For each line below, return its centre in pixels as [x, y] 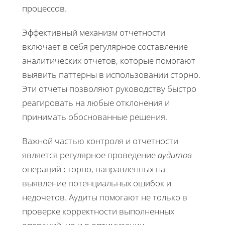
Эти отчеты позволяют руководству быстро [109, 88]
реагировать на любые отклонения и [96, 102]
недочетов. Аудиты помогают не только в [105, 197]
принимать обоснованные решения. [95, 117]
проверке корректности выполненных [98, 211]
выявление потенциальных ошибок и [97, 183]
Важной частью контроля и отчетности [100, 141]
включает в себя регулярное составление [105, 46]
